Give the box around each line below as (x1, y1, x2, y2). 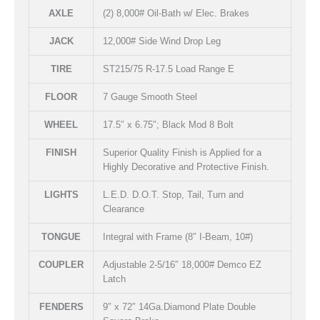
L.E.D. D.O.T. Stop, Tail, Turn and (103, 189, 244, 201)
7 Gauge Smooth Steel (103, 91, 197, 103)
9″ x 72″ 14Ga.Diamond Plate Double (103, 301, 256, 313)
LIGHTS (44, 189, 79, 201)
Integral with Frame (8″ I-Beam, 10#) (103, 231, 253, 243)
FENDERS (39, 301, 84, 313)
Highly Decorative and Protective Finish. (103, 161, 269, 173)
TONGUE (41, 231, 81, 243)
